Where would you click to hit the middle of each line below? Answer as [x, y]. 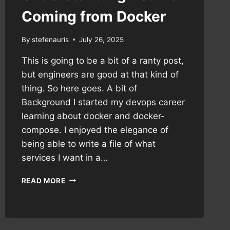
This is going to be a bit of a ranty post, [102, 60]
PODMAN [82, 189]
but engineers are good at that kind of [100, 74]
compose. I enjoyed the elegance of [95, 130]
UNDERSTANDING [98, 178]
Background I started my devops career [103, 102]
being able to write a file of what [88, 143]
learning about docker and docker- [93, 116]
